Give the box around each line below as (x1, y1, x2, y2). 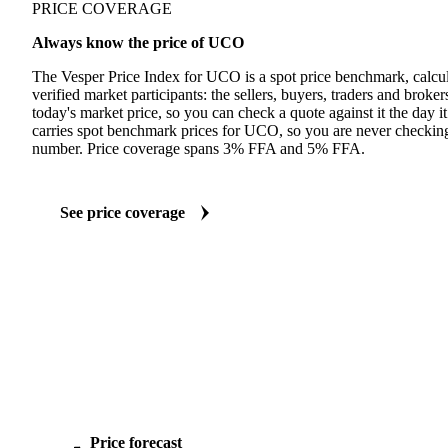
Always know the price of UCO (32, 34, 244, 51)
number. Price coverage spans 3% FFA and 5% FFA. (32, 140, 365, 157)
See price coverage (60, 204, 185, 221)
